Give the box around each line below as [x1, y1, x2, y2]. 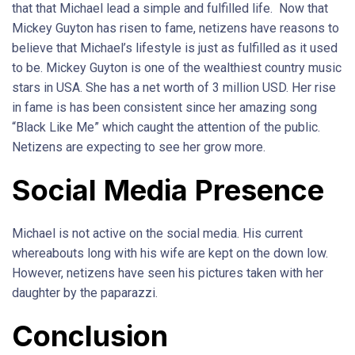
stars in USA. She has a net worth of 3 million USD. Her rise [12, 80, 336, 96]
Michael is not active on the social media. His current [12, 226, 303, 242]
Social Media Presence [12, 173, 324, 208]
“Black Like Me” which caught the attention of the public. [12, 120, 320, 136]
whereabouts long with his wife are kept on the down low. [12, 246, 328, 261]
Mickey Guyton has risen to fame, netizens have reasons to [12, 21, 339, 36]
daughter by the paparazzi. [12, 285, 158, 301]
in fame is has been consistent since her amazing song [12, 100, 317, 116]
